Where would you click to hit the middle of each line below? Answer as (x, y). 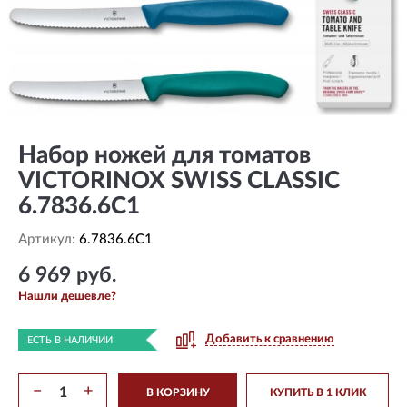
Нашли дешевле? (67, 297)
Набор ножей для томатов (164, 155)
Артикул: (49, 239)
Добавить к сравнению (270, 339)
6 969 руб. (67, 275)
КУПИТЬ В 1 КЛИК (318, 392)
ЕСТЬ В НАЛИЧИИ (70, 340)
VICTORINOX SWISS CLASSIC (179, 181)
